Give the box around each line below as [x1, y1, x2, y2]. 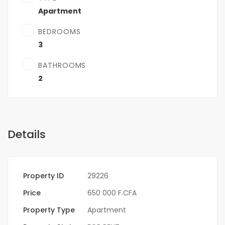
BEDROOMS [38, 27, 81, 37]
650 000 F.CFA [87, 188, 137, 198]
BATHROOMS [38, 60, 86, 71]
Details [8, 127, 46, 143]
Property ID [23, 171, 64, 181]
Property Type [23, 205, 75, 215]
